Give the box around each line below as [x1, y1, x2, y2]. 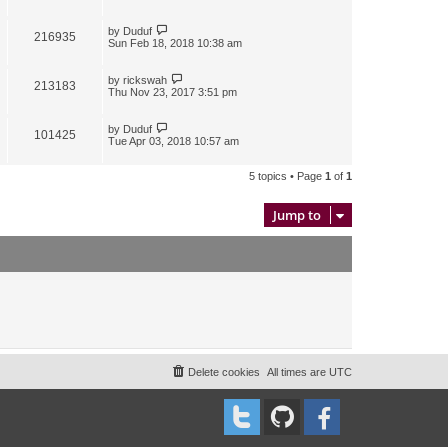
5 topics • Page [249, 169, 325, 182]
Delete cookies [188, 365, 260, 378]
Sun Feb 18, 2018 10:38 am [108, 36, 242, 49]
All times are [267, 365, 329, 378]
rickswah [123, 73, 167, 86]
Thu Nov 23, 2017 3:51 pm [108, 85, 237, 98]
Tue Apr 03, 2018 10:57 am [108, 134, 239, 147]
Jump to [273, 205, 321, 224]
